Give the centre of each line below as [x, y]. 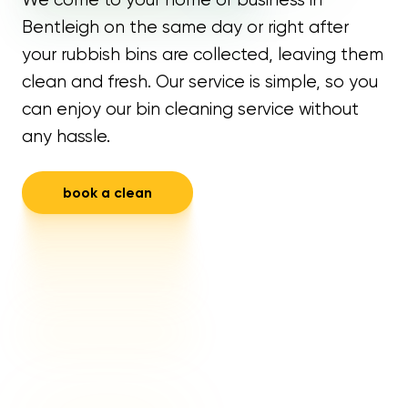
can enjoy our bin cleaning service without [190, 109]
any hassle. [66, 136]
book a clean [107, 193]
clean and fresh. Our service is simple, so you [199, 82]
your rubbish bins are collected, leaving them [202, 54]
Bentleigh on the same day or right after [185, 27]
